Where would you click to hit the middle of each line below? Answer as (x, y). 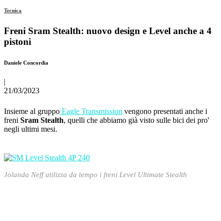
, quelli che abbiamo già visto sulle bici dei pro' (136, 120)
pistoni (18, 41)
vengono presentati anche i (165, 111)
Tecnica (13, 10)
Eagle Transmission (91, 111)
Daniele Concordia (26, 62)
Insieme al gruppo (32, 111)
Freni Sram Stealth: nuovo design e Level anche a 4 (108, 31)
